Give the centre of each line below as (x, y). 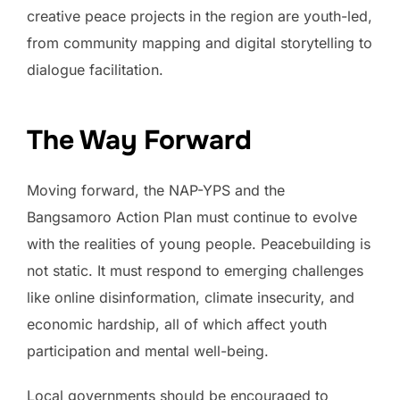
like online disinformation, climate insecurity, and (191, 298)
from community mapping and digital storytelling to (200, 42)
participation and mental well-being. (148, 351)
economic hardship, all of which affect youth (177, 325)
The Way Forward (139, 141)
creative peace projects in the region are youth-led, (200, 16)
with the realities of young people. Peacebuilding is (199, 244)
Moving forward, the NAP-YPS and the (156, 191)
